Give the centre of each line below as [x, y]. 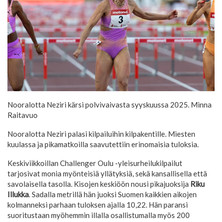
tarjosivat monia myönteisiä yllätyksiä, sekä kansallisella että [107, 173]
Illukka [18, 194]
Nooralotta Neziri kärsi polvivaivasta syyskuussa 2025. [99, 104]
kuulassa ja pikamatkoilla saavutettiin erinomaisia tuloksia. [103, 144]
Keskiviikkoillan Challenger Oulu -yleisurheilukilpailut [95, 163]
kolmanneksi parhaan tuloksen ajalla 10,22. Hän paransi [98, 204]
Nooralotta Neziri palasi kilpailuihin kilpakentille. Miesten [101, 134]
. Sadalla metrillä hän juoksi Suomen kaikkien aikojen [113, 194]
